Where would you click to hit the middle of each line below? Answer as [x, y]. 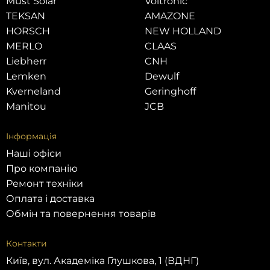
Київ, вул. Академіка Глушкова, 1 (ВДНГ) [102, 261]
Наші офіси [34, 154]
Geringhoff [170, 92]
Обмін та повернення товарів [81, 214]
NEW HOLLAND [183, 31]
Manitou [26, 107]
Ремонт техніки [45, 184]
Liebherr [26, 61]
